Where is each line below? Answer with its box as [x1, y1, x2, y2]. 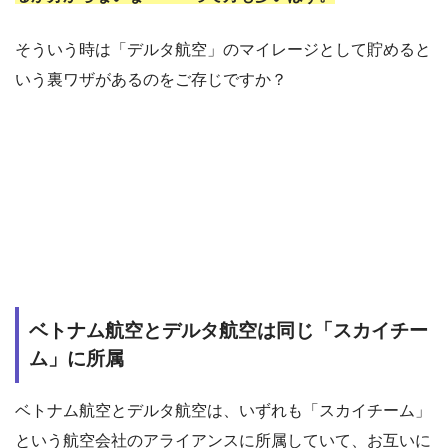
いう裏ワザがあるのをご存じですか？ [15, 70, 287, 88]
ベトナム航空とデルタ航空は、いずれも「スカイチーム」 [15, 402, 431, 420]
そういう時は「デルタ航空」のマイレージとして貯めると [15, 40, 431, 58]
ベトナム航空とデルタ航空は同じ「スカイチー [29, 319, 428, 341]
